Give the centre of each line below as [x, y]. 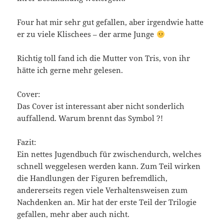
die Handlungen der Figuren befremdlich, [92, 178]
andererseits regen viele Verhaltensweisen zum [102, 190]
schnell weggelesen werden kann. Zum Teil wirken [109, 166]
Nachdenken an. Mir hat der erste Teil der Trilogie [107, 202]
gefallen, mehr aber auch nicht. [73, 214]
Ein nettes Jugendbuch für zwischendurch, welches [109, 154]
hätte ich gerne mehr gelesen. [70, 70]
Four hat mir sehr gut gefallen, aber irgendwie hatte [110, 22]
